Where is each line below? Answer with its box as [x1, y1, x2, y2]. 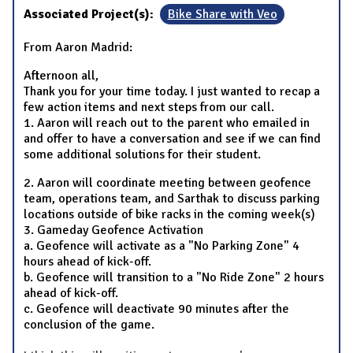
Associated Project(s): [24, 6, 157, 23]
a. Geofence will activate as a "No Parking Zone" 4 [24, 238, 299, 255]
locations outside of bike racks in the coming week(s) [24, 206, 315, 223]
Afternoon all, [24, 68, 98, 84]
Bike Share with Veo [167, 6, 277, 23]
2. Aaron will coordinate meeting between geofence [24, 175, 311, 191]
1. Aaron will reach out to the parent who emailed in [24, 115, 310, 132]
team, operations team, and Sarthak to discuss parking [24, 191, 320, 207]
